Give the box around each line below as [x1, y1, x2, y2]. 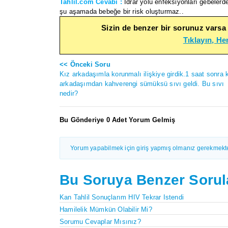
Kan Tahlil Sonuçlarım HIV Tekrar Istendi [60, 193, 184, 201]
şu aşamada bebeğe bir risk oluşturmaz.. [60, 7, 184, 15]
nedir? [60, 89, 78, 97]
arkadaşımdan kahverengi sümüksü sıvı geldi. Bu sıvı [60, 79, 224, 88]
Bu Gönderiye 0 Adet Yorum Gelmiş [60, 116, 176, 124]
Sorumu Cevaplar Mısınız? [60, 217, 141, 225]
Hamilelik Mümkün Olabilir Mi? [60, 205, 152, 213]
